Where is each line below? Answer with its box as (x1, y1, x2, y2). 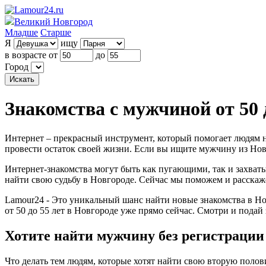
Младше (5, 27, 38, 37)
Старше (40, 27, 71, 37)
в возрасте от (5, 50, 58, 60)
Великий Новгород (14, 17, 93, 27)
